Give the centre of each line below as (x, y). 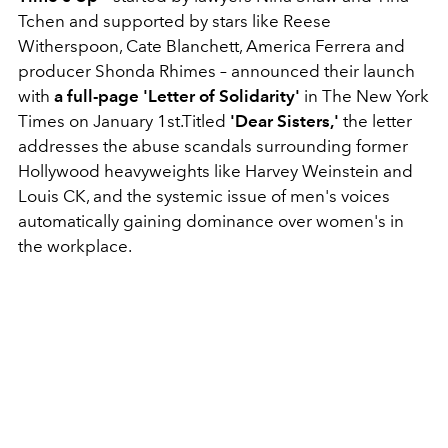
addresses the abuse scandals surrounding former (213, 146)
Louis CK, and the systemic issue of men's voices (204, 196)
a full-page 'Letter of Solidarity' (179, 96)
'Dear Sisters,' (284, 121)
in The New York (366, 96)
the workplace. (76, 246)
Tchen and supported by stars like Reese (174, 21)
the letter (375, 121)
